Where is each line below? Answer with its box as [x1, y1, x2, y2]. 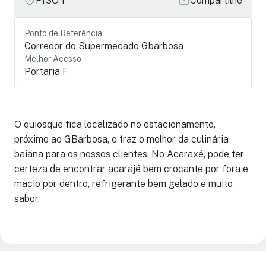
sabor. [14, 192, 40, 204]
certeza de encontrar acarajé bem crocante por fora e [14, 163, 248, 175]
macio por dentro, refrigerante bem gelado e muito [14, 178, 233, 189]
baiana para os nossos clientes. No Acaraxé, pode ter [14, 148, 244, 160]
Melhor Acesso [24, 53, 81, 64]
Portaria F [24, 65, 68, 77]
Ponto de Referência [24, 28, 102, 38]
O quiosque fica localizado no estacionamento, [14, 118, 216, 130]
